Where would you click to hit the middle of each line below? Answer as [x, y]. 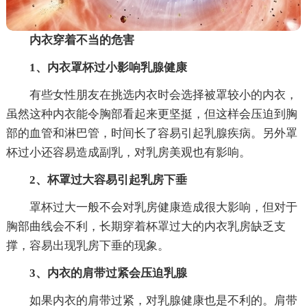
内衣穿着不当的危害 [82, 40]
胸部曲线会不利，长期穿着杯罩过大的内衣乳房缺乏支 [146, 226]
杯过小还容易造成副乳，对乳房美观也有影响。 [128, 152]
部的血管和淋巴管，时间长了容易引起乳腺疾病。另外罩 [151, 133]
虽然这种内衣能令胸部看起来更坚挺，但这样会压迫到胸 [151, 114]
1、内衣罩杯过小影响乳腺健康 [108, 67]
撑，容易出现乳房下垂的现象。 [87, 245]
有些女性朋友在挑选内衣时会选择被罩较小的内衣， [163, 95]
